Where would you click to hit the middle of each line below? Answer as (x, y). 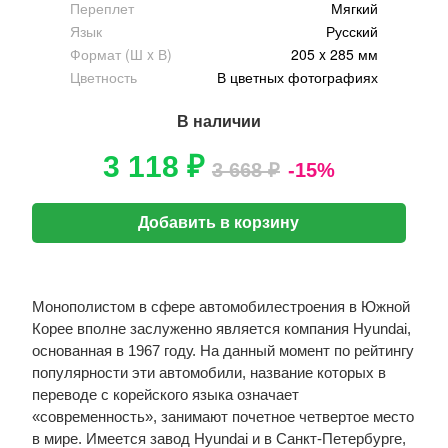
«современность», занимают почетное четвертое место (222, 416)
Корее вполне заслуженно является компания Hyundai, (221, 328)
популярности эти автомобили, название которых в (208, 372)
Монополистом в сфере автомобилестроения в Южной (220, 306)
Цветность (104, 77)
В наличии (218, 121)
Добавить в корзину (219, 222)
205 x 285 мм (334, 54)
